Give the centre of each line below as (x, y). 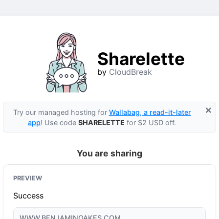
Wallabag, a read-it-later (150, 112)
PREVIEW (28, 178)
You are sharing (109, 153)
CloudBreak (130, 72)
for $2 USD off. (151, 122)
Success (28, 196)
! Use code (60, 122)
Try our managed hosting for (61, 112)
